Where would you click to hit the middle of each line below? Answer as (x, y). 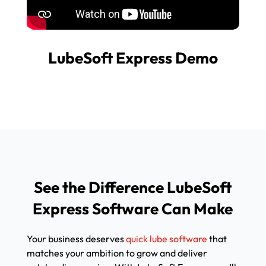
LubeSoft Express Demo (133, 58)
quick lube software (166, 238)
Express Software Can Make (133, 208)
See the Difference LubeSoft (133, 187)
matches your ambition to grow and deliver (117, 253)
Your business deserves (76, 238)
